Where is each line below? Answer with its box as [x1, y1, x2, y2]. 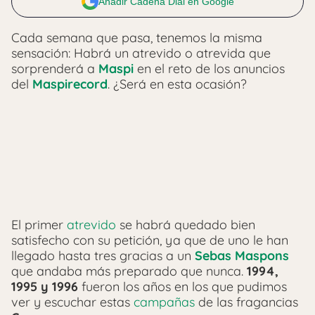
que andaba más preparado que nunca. [11, 262, 247, 279]
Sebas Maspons [195, 247, 289, 264]
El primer [11, 216, 67, 233]
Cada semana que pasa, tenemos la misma [11, 29, 262, 46]
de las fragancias [195, 293, 298, 310]
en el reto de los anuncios [134, 60, 285, 77]
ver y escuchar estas [11, 293, 134, 310]
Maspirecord [32, 75, 108, 92]
